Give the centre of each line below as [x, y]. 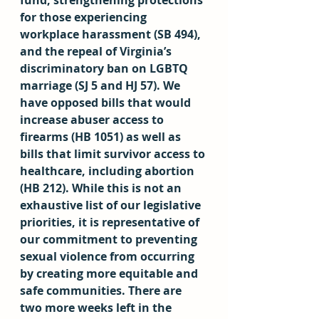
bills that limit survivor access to [114, 154]
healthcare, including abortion [109, 171]
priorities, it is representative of [111, 222]
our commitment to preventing [110, 239]
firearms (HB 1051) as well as [102, 137]
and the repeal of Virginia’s [97, 51]
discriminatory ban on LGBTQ [105, 68]
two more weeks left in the [97, 308]
